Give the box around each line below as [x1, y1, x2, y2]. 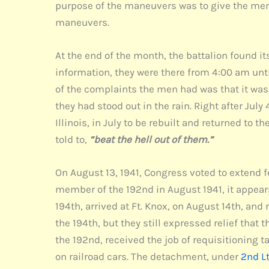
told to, [55, 133, 87, 145]
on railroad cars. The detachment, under [55, 250, 241, 263]
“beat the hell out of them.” [89, 133, 213, 145]
